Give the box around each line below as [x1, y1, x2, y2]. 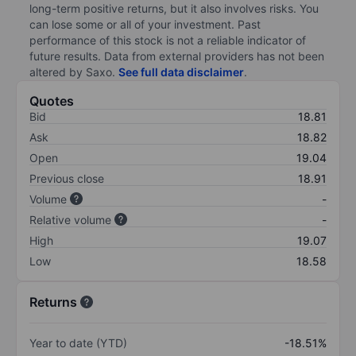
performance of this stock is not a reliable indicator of [29, 33, 306, 47]
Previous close [29, 171, 104, 185]
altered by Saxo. [29, 64, 118, 79]
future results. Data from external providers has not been [29, 48, 324, 63]
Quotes [29, 92, 74, 109]
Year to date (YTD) [29, 335, 127, 350]
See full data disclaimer [118, 64, 244, 79]
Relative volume [29, 212, 111, 226]
